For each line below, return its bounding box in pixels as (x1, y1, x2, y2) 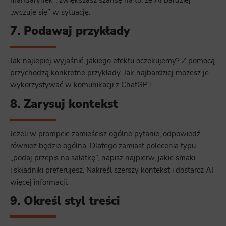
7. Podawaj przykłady (10, 23, 130, 39)
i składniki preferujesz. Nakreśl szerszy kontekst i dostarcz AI (10, 164, 213, 175)
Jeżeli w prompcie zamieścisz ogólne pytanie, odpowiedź (10, 128, 200, 139)
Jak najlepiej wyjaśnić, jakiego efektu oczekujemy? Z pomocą (10, 55, 215, 66)
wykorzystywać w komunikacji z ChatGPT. (10, 80, 153, 90)
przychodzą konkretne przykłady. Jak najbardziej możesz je (10, 68, 209, 78)
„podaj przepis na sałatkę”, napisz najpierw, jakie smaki (10, 152, 195, 163)
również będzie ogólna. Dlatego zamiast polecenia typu (10, 140, 196, 151)
